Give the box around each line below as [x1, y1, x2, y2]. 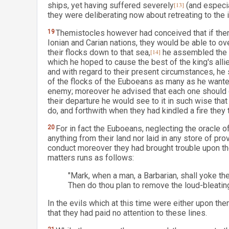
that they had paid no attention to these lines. [48, 208, 207, 218]
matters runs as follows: [48, 153, 134, 163]
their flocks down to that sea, [48, 48, 150, 57]
